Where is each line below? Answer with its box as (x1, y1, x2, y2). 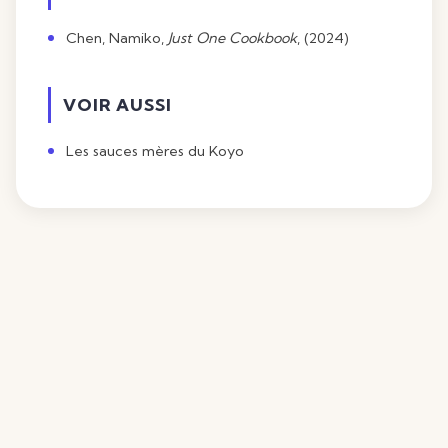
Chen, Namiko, (66, 29, 168, 47)
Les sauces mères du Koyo (66, 142, 244, 160)
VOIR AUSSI (63, 94, 172, 115)
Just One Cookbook (168, 29, 297, 47)
